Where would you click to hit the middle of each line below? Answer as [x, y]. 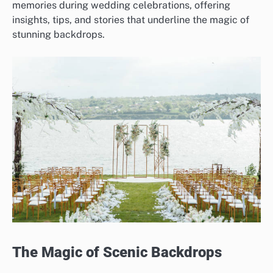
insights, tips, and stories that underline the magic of [131, 20]
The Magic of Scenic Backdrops [117, 252]
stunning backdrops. [58, 35]
